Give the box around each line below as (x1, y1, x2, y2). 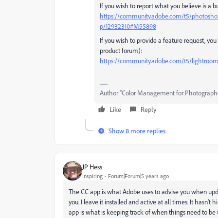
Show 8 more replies (109, 127, 165, 135)
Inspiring (82, 172, 103, 180)
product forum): (100, 46, 142, 54)
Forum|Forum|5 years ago (108, 172, 169, 180)
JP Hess (82, 162, 102, 171)
